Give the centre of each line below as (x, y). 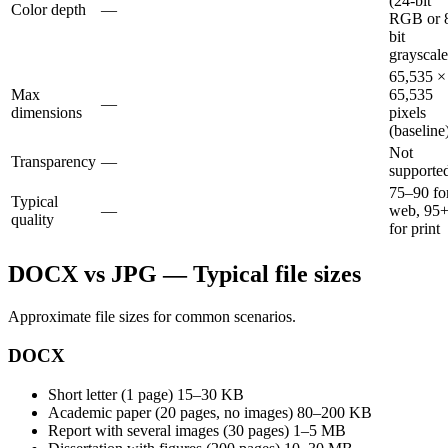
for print (414, 229)
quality (32, 220)
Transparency (53, 162)
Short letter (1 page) (110, 394)
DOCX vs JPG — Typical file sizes (184, 274)
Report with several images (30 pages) (168, 430)
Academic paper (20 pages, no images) (170, 412)
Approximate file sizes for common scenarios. (152, 317)
